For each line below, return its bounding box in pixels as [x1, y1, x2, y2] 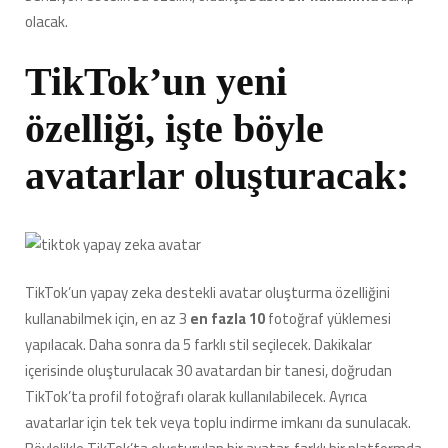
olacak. [25, 7, 68, 36]
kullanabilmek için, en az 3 [25, 304, 190, 334]
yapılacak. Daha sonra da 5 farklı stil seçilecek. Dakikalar [25, 330, 372, 360]
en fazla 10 [190, 304, 268, 334]
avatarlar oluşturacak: [25, 152, 409, 198]
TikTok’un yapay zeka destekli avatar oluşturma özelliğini [25, 278, 390, 308]
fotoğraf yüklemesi [268, 304, 391, 334]
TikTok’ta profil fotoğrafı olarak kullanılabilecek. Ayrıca [25, 382, 367, 412]
